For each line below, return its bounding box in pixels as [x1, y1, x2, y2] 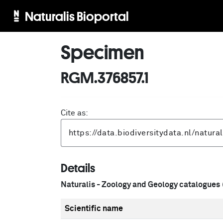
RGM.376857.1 [61, 68, 148, 86]
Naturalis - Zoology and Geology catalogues [61, 181, 220, 189]
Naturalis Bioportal [24, 8, 129, 23]
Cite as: [61, 109, 88, 117]
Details [61, 161, 95, 174]
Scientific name [65, 205, 123, 213]
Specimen [61, 41, 144, 63]
